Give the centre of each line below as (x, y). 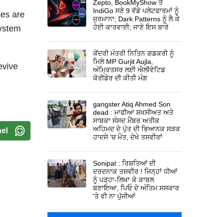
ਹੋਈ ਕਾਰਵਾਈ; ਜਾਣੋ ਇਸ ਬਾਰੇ (131, 27)
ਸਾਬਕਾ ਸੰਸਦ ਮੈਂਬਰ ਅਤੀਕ (126, 120)
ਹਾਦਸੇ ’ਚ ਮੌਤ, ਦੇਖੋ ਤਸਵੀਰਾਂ (128, 137)
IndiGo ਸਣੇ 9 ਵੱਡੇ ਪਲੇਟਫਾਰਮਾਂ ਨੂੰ (136, 10)
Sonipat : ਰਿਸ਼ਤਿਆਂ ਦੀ (124, 163)
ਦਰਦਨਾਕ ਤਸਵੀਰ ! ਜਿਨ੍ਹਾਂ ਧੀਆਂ (135, 171)
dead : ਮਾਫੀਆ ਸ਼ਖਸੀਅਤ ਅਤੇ (133, 112)
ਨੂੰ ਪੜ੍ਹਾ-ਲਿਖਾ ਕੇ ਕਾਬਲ (124, 179)
